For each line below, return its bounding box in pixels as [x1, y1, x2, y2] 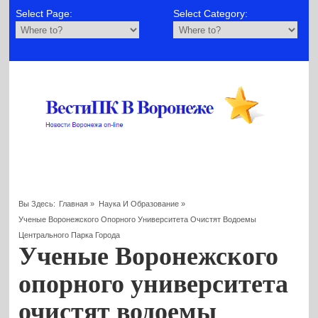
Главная [59, 199, 89, 208]
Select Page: [15, 8, 72, 20]
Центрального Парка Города [18, 230, 121, 239]
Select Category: [173, 8, 248, 20]
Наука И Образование [98, 199, 179, 208]
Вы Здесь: [18, 199, 56, 208]
